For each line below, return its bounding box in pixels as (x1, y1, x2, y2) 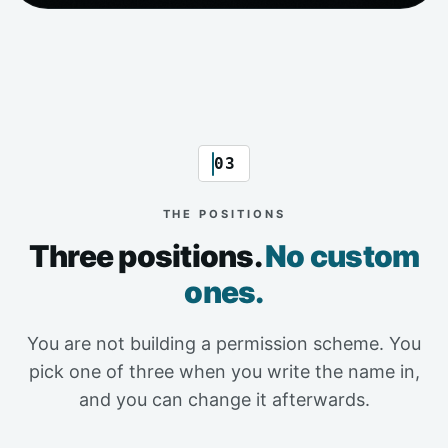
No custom (265, 238, 420, 275)
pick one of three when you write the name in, (28, 361, 420, 383)
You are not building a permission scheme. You (27, 333, 421, 355)
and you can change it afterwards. (78, 389, 370, 411)
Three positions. (28, 238, 265, 275)
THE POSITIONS (162, 207, 286, 222)
